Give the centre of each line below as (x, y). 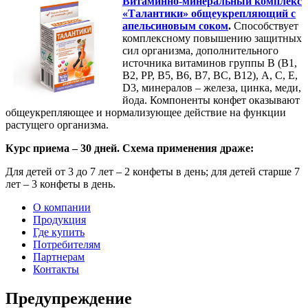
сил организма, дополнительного (200, 50)
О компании (62, 207)
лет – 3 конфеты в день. (60, 184)
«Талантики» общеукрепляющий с (209, 13)
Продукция (59, 219)
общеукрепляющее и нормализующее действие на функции (146, 112)
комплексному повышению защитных (212, 38)
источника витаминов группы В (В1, (210, 63)
